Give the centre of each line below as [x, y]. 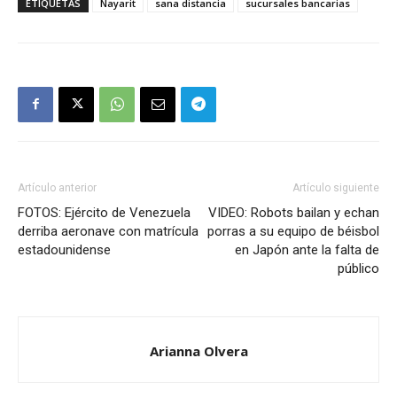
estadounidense [64, 249]
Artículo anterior [57, 187]
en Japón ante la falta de [307, 249]
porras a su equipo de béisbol [293, 231]
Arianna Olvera [198, 350]
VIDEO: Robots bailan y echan [294, 212]
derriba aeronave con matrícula [108, 231]
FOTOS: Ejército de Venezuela [104, 212]
